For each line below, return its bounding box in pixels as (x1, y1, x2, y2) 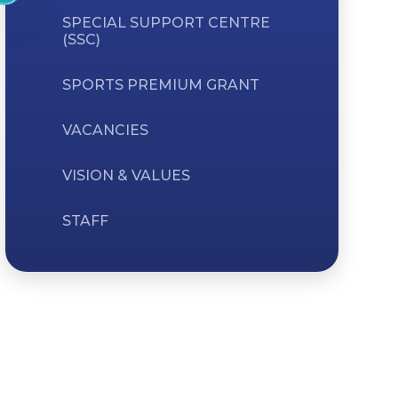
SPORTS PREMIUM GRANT (61, 76, 259, 93)
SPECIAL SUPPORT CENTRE (61, 14, 270, 31)
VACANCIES (61, 122, 148, 139)
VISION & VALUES (61, 167, 190, 184)
